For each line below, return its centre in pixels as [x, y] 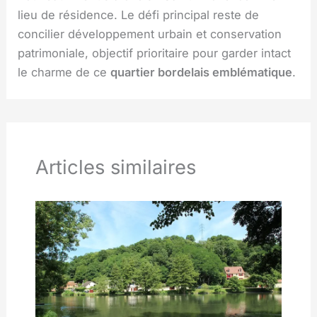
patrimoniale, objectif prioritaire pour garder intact [155, 53]
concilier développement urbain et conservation [150, 34]
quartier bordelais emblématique [202, 72]
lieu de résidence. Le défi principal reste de [139, 15]
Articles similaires [115, 167]
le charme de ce [64, 72]
